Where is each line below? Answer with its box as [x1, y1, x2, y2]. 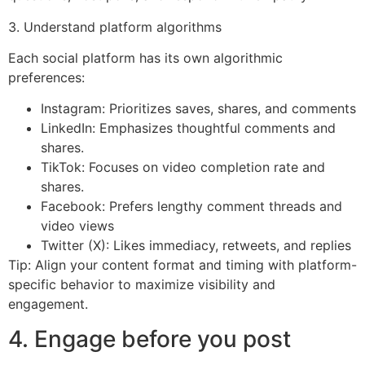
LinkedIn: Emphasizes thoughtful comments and [41, 120, 336, 137]
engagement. [8, 296, 88, 313]
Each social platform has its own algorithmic [8, 50, 283, 67]
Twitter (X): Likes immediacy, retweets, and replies [41, 237, 351, 254]
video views [41, 218, 114, 235]
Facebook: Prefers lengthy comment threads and [41, 198, 342, 215]
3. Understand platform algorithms [8, 18, 222, 35]
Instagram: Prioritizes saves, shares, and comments [41, 100, 356, 117]
